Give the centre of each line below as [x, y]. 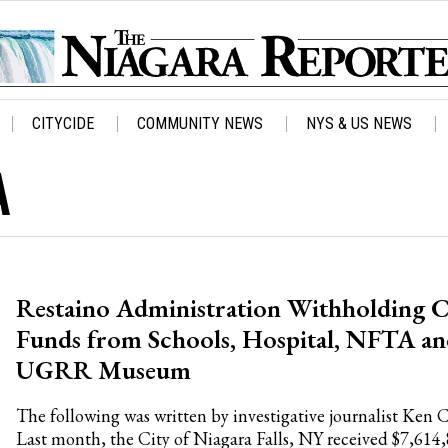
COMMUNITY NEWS [200, 124]
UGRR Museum [104, 370]
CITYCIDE [63, 124]
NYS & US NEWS [359, 124]
